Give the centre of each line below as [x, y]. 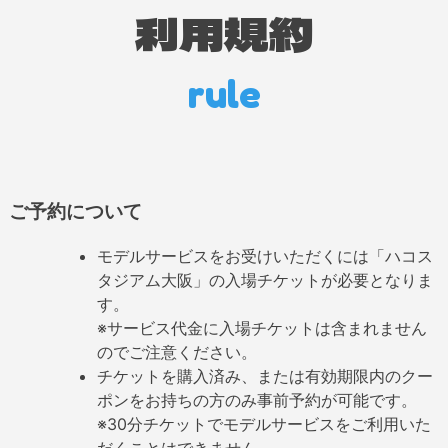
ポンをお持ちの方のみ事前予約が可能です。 [256, 400]
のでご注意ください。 [176, 352]
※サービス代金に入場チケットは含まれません [261, 328]
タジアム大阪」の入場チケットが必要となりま [264, 280]
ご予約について [75, 211]
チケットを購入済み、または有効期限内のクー [264, 376]
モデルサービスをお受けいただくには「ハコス [264, 256]
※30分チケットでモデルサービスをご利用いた [263, 424]
